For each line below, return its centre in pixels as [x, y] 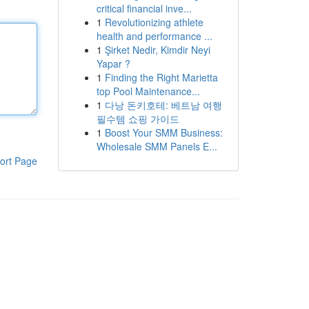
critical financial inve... [144, 8]
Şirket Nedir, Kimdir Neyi [157, 50]
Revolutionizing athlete [154, 22]
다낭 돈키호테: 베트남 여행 [163, 105]
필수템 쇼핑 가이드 [138, 119]
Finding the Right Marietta [161, 77]
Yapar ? [113, 63]
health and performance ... [154, 36]
